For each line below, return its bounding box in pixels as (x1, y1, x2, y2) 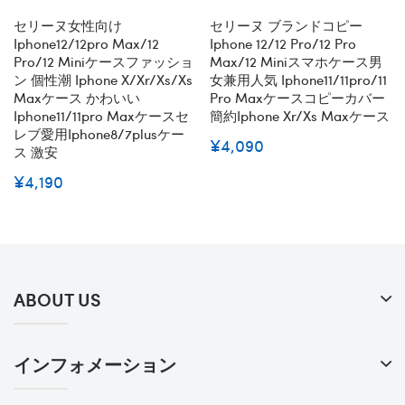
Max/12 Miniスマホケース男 (209, 52, 382, 72)
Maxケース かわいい (14, 88, 140, 108)
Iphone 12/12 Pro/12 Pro (209, 33, 356, 54)
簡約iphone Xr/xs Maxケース (209, 106, 390, 127)
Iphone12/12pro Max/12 (14, 33, 159, 54)
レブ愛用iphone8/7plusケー (14, 124, 184, 145)
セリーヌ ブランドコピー (209, 15, 363, 36)
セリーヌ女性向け (14, 15, 122, 36)
